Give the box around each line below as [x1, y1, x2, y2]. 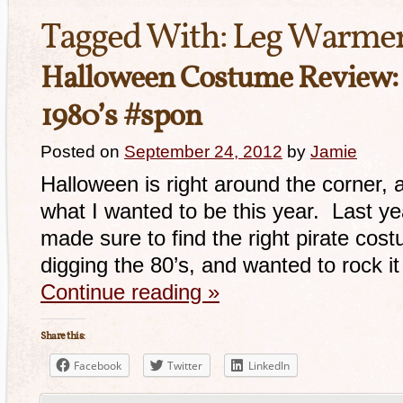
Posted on [40, 142, 120, 161]
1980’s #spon [40, 96, 201, 139]
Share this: [40, 329, 85, 344]
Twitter [167, 358, 202, 373]
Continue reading [40, 280, 208, 304]
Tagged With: [40, 13, 232, 64]
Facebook [74, 358, 121, 373]
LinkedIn [248, 358, 290, 373]
